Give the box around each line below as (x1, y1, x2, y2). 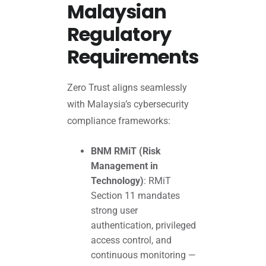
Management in (90, 160, 158, 172)
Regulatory (66, 20, 171, 47)
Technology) (90, 175, 144, 187)
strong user (90, 205, 138, 217)
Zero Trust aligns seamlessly (66, 82, 187, 94)
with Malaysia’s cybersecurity (66, 99, 189, 110)
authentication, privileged (90, 220, 196, 232)
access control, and (90, 235, 172, 246)
